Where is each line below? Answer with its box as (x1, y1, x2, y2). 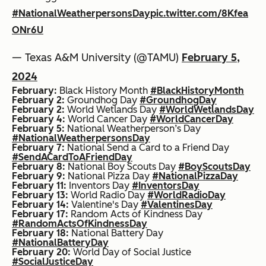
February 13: (12, 189, 68, 201)
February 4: (12, 113, 65, 125)
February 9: (12, 170, 65, 182)
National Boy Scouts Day (65, 161, 178, 173)
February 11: (12, 180, 66, 192)
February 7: (12, 142, 65, 154)
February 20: (12, 246, 71, 258)
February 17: (12, 208, 68, 220)
